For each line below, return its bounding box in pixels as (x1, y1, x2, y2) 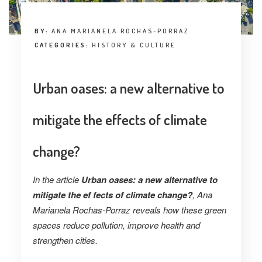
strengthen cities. (32, 234, 98, 247)
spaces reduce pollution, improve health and (32, 219, 200, 232)
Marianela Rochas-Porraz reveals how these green (32, 204, 226, 216)
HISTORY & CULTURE (91, 41, 176, 50)
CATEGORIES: (34, 41, 92, 50)
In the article (32, 173, 81, 186)
